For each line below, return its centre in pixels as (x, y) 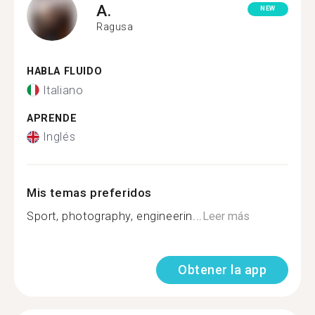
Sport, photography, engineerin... (115, 216)
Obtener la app (222, 270)
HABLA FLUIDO (65, 71)
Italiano (63, 90)
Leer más (226, 216)
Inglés (59, 137)
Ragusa (115, 26)
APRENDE (52, 118)
